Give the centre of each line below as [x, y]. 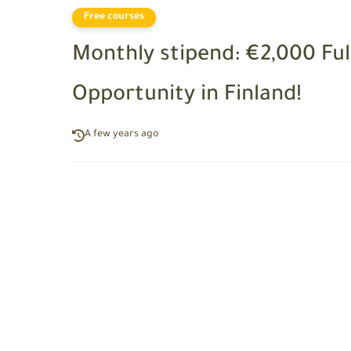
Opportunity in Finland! [187, 96]
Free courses [114, 17]
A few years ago [122, 135]
